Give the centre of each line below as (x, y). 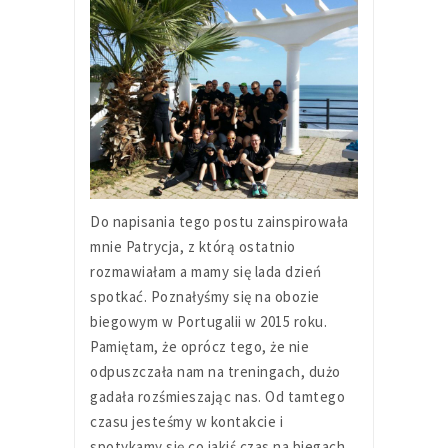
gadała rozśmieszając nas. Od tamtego (217, 397)
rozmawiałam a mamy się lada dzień (206, 272)
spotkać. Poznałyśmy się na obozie (205, 297)
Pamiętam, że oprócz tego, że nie (199, 347)
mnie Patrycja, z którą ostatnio (193, 247)
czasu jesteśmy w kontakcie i (186, 422)
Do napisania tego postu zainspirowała (219, 222)
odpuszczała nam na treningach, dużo (215, 372)
